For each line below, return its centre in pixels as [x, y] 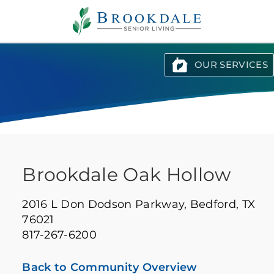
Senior [88, 18]
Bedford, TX [223, 204]
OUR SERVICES [231, 65]
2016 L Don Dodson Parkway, [106, 204]
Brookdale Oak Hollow [127, 175]
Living [87, 30]
